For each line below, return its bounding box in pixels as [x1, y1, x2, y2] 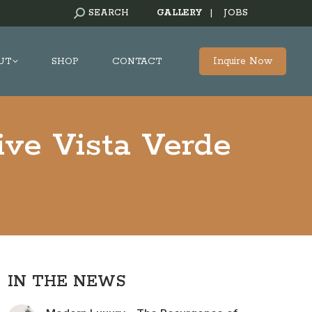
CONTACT [112, 55, 162, 68]
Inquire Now [213, 55, 272, 68]
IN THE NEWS [8, 272, 125, 292]
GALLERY [157, 8, 202, 18]
